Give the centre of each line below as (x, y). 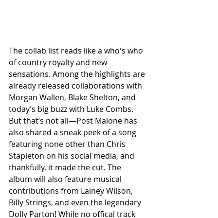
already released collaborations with (76, 86)
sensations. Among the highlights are (78, 74)
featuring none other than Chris (68, 144)
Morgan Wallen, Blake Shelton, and (73, 98)
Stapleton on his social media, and (73, 156)
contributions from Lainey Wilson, (72, 191)
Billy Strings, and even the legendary (76, 203)
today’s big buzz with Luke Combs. (72, 109)
